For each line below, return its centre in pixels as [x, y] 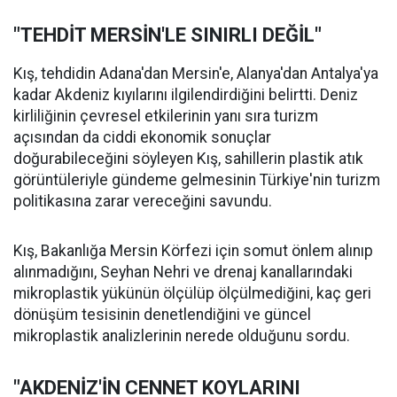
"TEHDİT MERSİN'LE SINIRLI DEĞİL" [167, 35]
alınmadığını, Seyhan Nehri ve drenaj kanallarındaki [183, 272]
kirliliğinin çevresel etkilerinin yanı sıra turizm [166, 117]
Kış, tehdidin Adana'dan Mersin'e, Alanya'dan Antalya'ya [196, 74]
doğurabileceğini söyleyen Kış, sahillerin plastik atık [188, 159]
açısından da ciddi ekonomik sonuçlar [142, 138]
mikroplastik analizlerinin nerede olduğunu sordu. [182, 336]
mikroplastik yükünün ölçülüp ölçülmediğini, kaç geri [192, 294]
